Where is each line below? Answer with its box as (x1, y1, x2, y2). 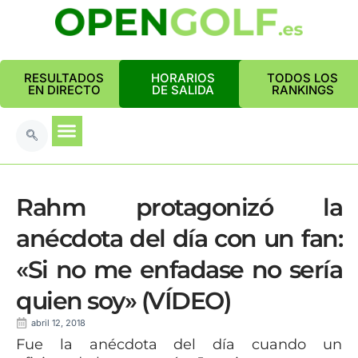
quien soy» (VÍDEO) (16, 286, 230, 316)
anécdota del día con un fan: (16, 224, 342, 253)
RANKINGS (271, 82, 334, 97)
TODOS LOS (267, 70, 339, 86)
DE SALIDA (152, 82, 215, 97)
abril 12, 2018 (31, 317, 86, 328)
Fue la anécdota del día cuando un (16, 336, 342, 353)
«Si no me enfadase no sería (16, 255, 342, 284)
